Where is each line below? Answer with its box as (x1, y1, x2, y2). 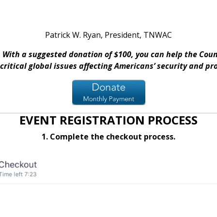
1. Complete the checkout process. (42, 131, 175, 142)
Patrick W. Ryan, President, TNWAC (45, 30, 172, 41)
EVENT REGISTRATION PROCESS (19, 112, 198, 128)
